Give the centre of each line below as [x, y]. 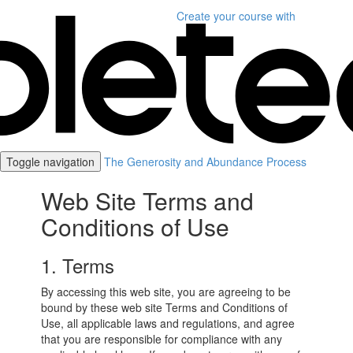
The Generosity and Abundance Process [205, 162]
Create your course [225, 16]
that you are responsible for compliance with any [162, 339]
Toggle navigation [50, 162]
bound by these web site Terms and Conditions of [165, 307]
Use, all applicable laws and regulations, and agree [168, 323]
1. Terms [78, 265]
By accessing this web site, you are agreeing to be [166, 292]
